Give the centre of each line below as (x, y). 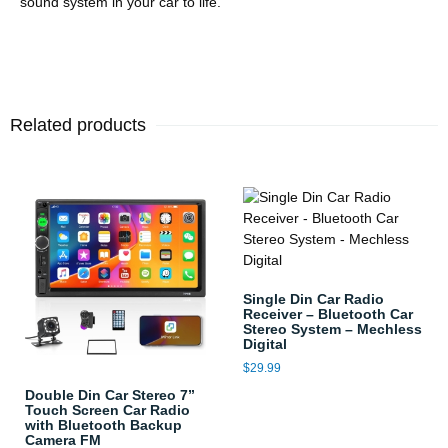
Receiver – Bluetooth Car (327, 313)
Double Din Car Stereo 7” (110, 395)
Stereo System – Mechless (332, 328)
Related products (78, 124)
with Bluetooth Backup (103, 425)
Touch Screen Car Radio (107, 410)
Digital (264, 343)
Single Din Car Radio (313, 298)
